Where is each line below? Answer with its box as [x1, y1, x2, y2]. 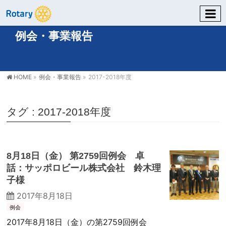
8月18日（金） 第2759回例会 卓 [7, 150, 145, 161]
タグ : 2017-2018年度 [7, 106, 111, 118]
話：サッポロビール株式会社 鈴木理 [7, 162, 161, 173]
